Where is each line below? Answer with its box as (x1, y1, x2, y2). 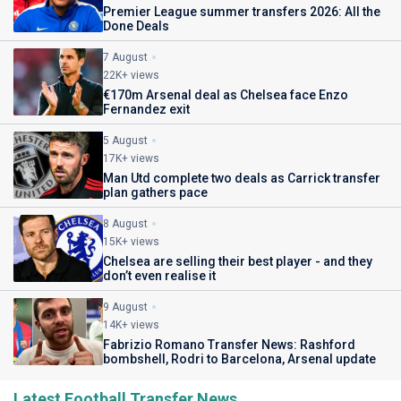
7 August (103, 51, 148, 64)
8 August (103, 218, 148, 230)
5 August (103, 134, 148, 147)
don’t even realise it (103, 269, 216, 283)
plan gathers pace (103, 185, 208, 200)
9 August (103, 301, 148, 313)
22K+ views (103, 69, 159, 81)
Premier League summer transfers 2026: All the (103, 4, 380, 19)
